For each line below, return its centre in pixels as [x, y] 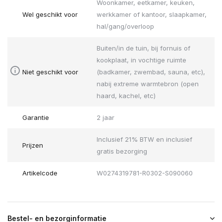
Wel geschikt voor [50, 15]
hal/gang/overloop [125, 27]
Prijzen [33, 145]
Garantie [36, 118]
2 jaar [105, 118]
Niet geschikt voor [50, 72]
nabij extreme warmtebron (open [147, 84]
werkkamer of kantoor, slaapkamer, [151, 15]
